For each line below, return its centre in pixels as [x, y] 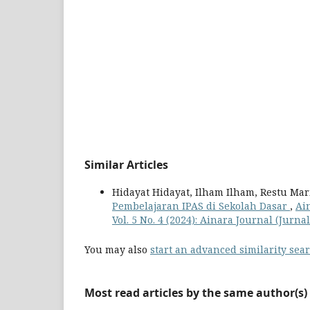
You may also [117, 249]
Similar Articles [126, 164]
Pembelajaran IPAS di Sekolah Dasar [201, 206]
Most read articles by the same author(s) [196, 292]
